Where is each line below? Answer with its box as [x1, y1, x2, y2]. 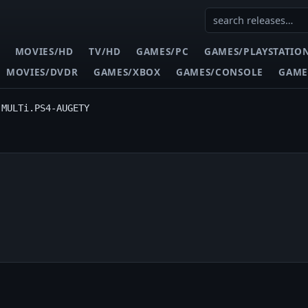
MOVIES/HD [14, 44, 74, 58]
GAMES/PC [136, 44, 189, 58]
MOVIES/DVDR [5, 65, 78, 78]
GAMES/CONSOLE [176, 65, 263, 78]
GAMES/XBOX [93, 65, 161, 78]
